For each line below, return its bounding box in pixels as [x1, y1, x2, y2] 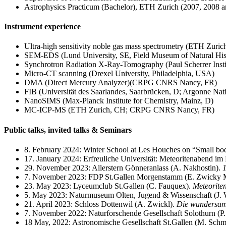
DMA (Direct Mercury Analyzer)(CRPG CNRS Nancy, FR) [24, 78, 217, 87]
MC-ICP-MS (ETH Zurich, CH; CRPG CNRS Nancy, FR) [24, 105, 214, 115]
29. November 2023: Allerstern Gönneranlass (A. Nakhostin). [24, 163, 222, 172]
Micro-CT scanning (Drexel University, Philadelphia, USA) [24, 69, 214, 78]
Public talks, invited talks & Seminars [4, 125, 132, 134]
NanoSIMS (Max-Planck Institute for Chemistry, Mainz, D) [24, 96, 213, 105]
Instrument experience [4, 22, 81, 31]
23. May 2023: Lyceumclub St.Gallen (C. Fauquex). [24, 181, 193, 190]
